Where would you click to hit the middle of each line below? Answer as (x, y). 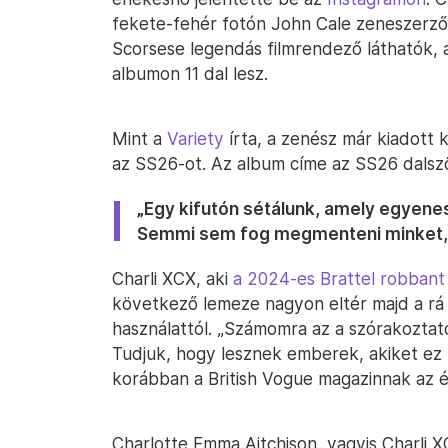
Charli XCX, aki (172, 278)
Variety (195, 138)
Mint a (139, 138)
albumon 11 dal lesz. (190, 73)
